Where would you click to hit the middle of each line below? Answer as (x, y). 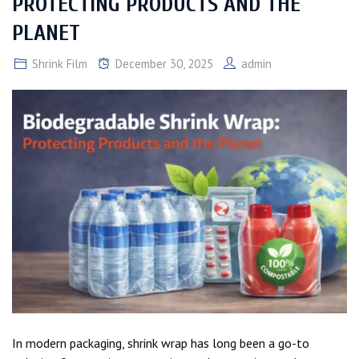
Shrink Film (60, 64)
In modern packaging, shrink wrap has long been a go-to (161, 343)
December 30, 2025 (164, 64)
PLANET (46, 33)
